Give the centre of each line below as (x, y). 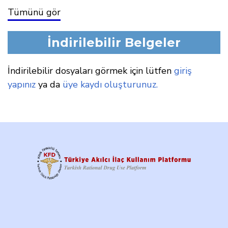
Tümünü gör (34, 12)
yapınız (22, 85)
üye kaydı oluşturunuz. (110, 85)
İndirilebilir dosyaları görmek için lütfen (91, 71)
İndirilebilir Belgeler (114, 42)
